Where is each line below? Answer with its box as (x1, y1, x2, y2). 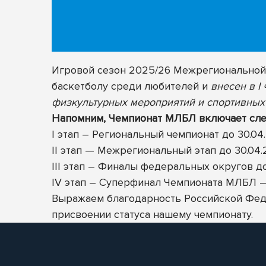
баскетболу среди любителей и (52, 79, 208, 93)
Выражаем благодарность (52, 191, 184, 205)
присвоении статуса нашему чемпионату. (52, 207, 253, 221)
